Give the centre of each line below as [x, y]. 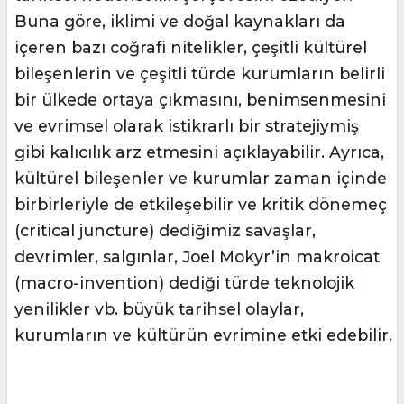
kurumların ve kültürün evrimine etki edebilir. [203, 335]
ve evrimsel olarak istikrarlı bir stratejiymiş [187, 126]
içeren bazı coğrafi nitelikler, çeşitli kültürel [191, 47]
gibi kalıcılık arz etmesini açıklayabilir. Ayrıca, [199, 152]
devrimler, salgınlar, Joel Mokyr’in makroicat [197, 257]
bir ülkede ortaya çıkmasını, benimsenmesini [200, 100]
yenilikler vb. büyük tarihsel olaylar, [159, 309]
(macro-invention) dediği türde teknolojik [184, 283]
